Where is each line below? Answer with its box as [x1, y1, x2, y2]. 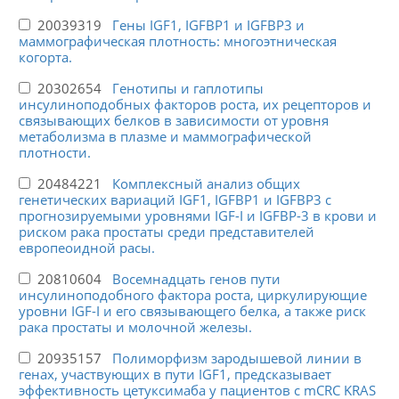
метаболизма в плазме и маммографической [18, 127, 312, 146]
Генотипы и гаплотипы [111, 79, 264, 98]
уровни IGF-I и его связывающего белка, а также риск [18, 302, 366, 321]
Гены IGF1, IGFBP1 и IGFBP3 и [111, 16, 305, 35]
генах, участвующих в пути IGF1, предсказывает [18, 365, 331, 384]
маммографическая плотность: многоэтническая [18, 32, 337, 51]
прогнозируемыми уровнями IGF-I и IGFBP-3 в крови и [18, 207, 377, 225]
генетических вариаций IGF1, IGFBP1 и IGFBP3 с [18, 191, 331, 209]
